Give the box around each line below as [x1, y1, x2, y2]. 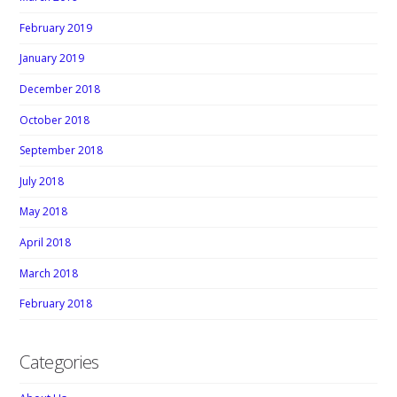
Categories [19, 348, 99, 374]
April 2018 [19, 234, 72, 250]
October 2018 [19, 112, 90, 128]
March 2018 [19, 265, 79, 281]
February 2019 [19, 19, 93, 35]
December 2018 [19, 82, 101, 97]
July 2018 [19, 173, 65, 189]
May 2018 [19, 204, 68, 220]
